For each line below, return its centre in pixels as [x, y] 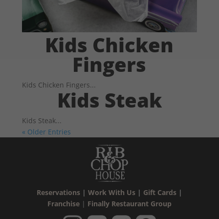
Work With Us [111, 192]
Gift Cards [160, 192]
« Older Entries [46, 132]
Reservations [58, 192]
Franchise [63, 204]
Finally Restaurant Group [129, 204]
